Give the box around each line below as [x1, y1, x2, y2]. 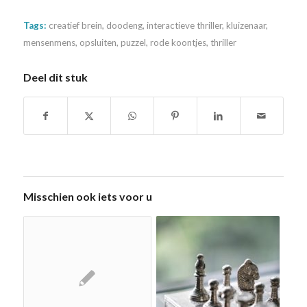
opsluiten [79, 37, 116, 49]
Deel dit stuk [23, 71, 88, 84]
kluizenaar [225, 20, 266, 32]
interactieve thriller [146, 20, 222, 32]
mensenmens [23, 37, 75, 49]
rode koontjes [149, 37, 206, 49]
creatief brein [48, 20, 102, 32]
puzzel [120, 37, 146, 49]
